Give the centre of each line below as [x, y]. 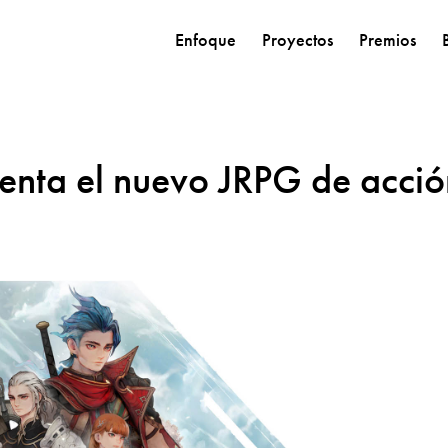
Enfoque [205, 39]
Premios [387, 39]
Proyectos [297, 39]
